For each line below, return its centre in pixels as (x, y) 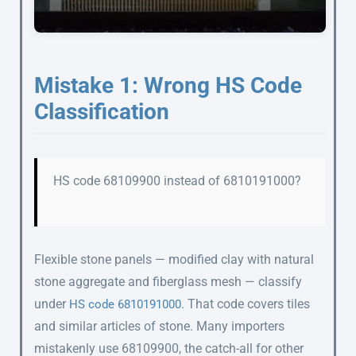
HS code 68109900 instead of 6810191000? (177, 181)
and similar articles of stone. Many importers (159, 327)
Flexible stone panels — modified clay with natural (174, 260)
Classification (102, 112)
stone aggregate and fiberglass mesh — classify (168, 282)
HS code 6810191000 (125, 305)
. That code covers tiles (246, 304)
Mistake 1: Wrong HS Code (168, 86)
